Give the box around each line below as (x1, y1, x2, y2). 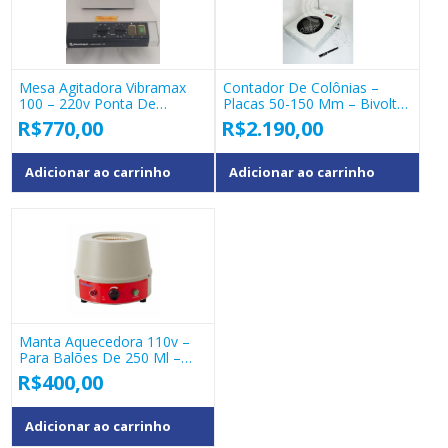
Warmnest (18, 364, 86, 384)
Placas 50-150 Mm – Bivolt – (223, 94, 410, 114)
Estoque (18, 110, 72, 130)
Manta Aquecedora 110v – (18, 332, 190, 352)
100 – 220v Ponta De (18, 94, 156, 114)
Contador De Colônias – (223, 78, 380, 98)
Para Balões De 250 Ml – (18, 348, 181, 368)
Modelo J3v (223, 110, 297, 130)
